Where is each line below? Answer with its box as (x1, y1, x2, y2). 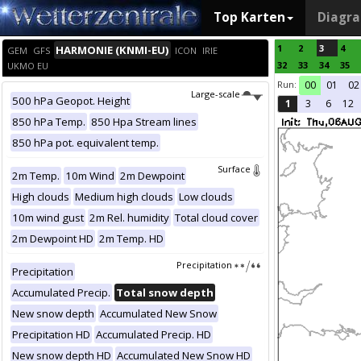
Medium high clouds (75, 189, 173, 204)
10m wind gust (12, 210, 84, 225)
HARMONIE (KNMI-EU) (56, 43, 169, 57)
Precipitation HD (12, 327, 90, 342)
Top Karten (214, 9, 285, 26)
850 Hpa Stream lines (91, 114, 197, 129)
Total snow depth (116, 285, 214, 300)
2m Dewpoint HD (12, 231, 93, 246)
